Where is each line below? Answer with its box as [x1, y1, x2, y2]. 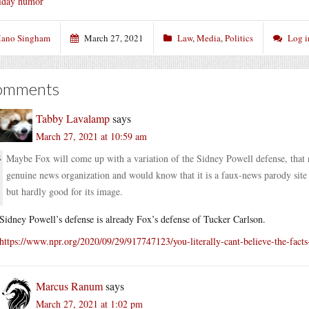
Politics [225, 31, 253, 44]
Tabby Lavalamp [36, 110, 110, 126]
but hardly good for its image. [6, 184, 123, 198]
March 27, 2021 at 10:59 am [36, 129, 147, 143]
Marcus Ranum [36, 278, 103, 293]
